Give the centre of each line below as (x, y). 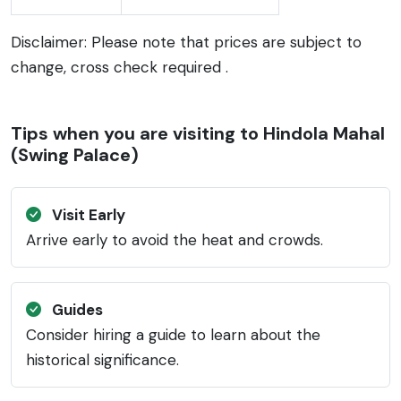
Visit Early (87, 214)
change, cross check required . (119, 67)
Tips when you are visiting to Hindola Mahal (198, 133)
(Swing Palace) (75, 154)
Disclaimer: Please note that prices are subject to (186, 42)
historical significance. (102, 359)
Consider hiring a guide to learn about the (173, 334)
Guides (76, 309)
